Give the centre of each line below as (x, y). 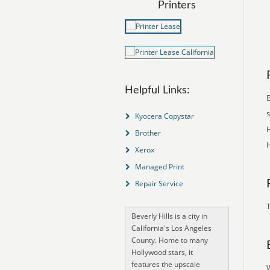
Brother (148, 133)
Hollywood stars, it (162, 252)
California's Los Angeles (171, 228)
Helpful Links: (157, 90)
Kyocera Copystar (164, 116)
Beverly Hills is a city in (169, 216)
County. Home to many (170, 240)
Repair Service (159, 184)
